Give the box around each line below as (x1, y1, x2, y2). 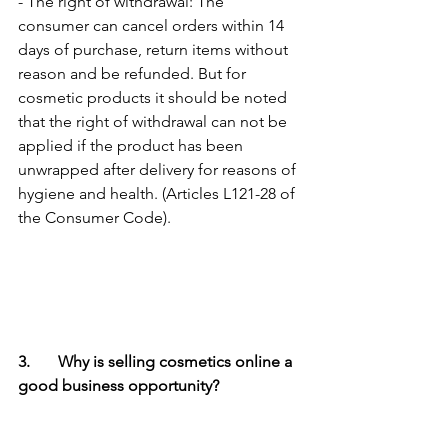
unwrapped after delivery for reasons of (18, 159, 300, 179)
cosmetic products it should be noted (18, 87, 291, 107)
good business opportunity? (18, 375, 219, 395)
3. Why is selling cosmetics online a (18, 351, 30, 371)
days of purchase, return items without (18, 39, 292, 59)
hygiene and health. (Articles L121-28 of (18, 183, 299, 203)
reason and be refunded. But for (18, 63, 250, 83)
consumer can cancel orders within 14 (18, 15, 288, 35)
